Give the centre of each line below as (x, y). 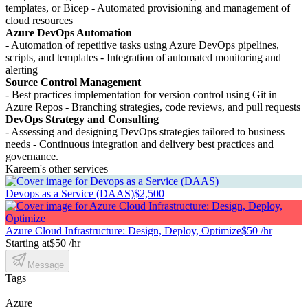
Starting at (27, 243)
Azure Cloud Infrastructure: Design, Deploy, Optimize (123, 230)
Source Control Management (73, 82)
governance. (32, 156)
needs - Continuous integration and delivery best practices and (140, 144)
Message (46, 265)
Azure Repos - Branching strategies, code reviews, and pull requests (153, 107)
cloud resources (39, 20)
